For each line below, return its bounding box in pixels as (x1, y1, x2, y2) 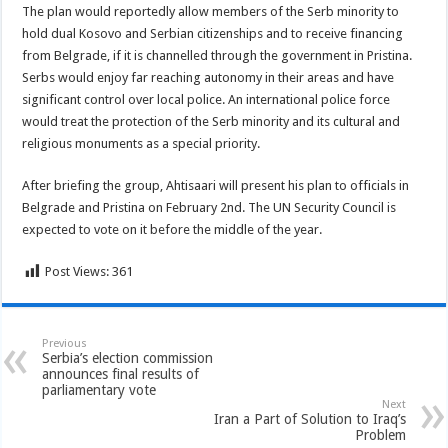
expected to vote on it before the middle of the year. (22, 222, 323, 237)
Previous (42, 337, 88, 350)
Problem (354, 427, 406, 443)
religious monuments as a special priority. (22, 136, 261, 151)
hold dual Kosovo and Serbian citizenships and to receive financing (22, 26, 404, 41)
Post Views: (45, 264, 110, 279)
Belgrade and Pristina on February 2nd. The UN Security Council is (22, 200, 397, 215)
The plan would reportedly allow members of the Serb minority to (22, 4, 400, 19)
